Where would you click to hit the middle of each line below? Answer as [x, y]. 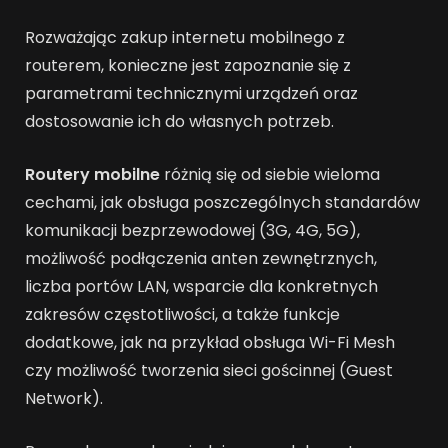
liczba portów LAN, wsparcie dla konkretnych [201, 286]
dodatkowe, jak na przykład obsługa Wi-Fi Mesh [210, 342]
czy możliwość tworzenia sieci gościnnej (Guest [209, 370]
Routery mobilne [92, 174]
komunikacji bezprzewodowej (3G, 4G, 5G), [192, 230]
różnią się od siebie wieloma [270, 174]
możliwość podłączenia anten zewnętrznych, [201, 258]
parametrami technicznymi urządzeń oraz [191, 94]
